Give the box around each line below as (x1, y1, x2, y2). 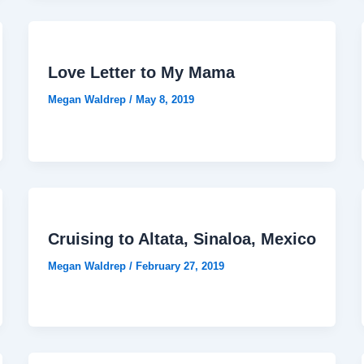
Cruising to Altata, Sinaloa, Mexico (47, 229, 316, 248)
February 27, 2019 (135, 259, 224, 272)
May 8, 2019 (135, 93, 194, 106)
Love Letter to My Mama (47, 63, 235, 82)
